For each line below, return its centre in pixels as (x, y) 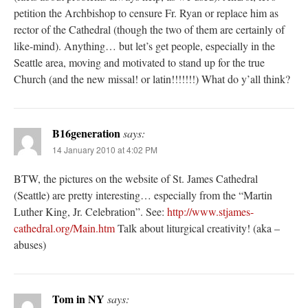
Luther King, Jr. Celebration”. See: (90, 211)
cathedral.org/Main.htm (64, 228)
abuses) (30, 244)
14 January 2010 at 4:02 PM (105, 149)
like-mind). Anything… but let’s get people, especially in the (144, 45)
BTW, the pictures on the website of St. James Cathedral (136, 178)
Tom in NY (78, 298)
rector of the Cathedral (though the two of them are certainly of (149, 29)
